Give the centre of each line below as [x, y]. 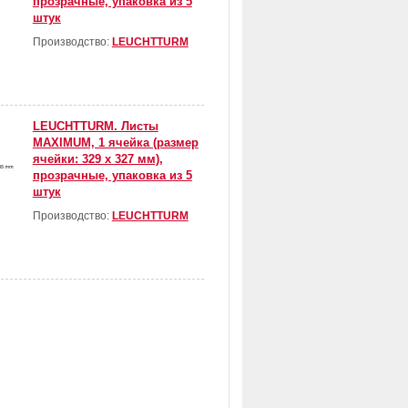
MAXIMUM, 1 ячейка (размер [115, 143]
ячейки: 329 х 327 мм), [97, 159]
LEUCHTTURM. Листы [95, 127]
